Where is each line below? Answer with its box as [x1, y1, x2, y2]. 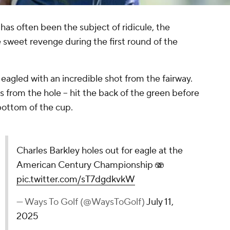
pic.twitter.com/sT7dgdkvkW [16, 174, 135, 186]
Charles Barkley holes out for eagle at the [16, 145, 183, 157]
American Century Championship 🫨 [16, 159, 164, 171]
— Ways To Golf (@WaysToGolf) [16, 196, 146, 208]
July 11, [146, 196, 174, 208]
